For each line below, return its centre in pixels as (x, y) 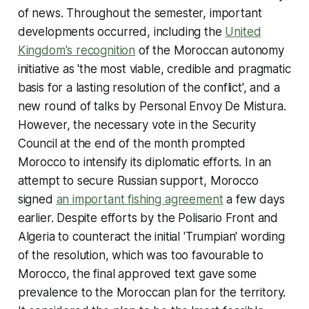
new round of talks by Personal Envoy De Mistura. (152, 106)
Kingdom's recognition (77, 50)
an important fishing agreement (140, 199)
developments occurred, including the (121, 31)
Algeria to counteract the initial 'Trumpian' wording (151, 236)
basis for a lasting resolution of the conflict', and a (149, 87)
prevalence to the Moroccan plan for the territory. (152, 292)
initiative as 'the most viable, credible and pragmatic (154, 69)
